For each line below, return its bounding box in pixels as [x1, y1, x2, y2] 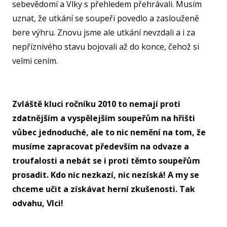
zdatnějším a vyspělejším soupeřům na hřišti [12, 112, 195, 124]
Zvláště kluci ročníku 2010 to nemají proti [12, 98, 180, 110]
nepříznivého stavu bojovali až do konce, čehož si [12, 41, 199, 53]
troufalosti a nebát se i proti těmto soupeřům [12, 155, 200, 167]
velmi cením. [12, 55, 58, 67]
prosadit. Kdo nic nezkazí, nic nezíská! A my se [12, 169, 199, 181]
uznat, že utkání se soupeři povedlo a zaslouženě [12, 13, 199, 24]
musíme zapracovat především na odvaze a [12, 141, 189, 153]
